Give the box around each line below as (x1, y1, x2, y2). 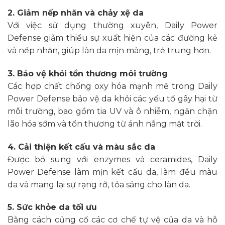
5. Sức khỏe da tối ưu (8, 202, 97, 212)
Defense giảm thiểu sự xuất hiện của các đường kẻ (8, 33, 217, 43)
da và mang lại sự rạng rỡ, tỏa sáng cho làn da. (8, 179, 190, 189)
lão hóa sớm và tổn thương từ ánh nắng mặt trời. (8, 119, 202, 129)
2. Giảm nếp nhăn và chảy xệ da (8, 8, 144, 18)
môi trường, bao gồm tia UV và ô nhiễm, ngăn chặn (8, 106, 217, 116)
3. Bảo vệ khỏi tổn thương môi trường (8, 68, 168, 78)
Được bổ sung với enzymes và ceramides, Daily (8, 154, 217, 164)
